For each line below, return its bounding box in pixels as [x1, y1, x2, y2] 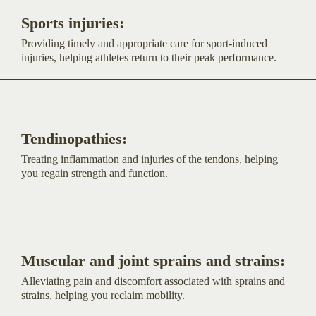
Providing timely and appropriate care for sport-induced [21, 37, 267, 49]
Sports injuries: [21, 13, 124, 32]
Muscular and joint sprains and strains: [21, 251, 285, 269]
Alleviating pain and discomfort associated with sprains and [21, 274, 285, 287]
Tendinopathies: [21, 129, 127, 147]
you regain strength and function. [21, 166, 168, 179]
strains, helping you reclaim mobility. [21, 288, 185, 301]
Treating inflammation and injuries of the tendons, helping [21, 152, 278, 165]
